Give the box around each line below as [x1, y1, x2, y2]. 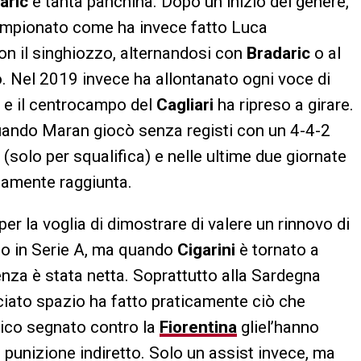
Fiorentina [160, 317, 237, 337]
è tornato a [239, 239, 319, 259]
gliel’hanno [237, 317, 319, 337]
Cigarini [177, 239, 239, 259]
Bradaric [247, 43, 310, 63]
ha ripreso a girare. [214, 94, 354, 114]
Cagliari [156, 94, 214, 114]
